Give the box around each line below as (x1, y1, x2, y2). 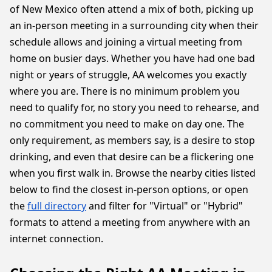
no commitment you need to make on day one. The (10, 117, 244, 131)
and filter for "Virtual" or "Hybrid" (86, 199, 243, 212)
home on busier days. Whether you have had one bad (10, 52, 255, 65)
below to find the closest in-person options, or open (10, 183, 248, 196)
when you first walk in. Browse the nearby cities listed (10, 166, 256, 180)
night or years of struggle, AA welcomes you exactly (10, 68, 246, 81)
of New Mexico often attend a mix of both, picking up (10, 2, 254, 16)
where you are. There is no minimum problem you (10, 84, 240, 98)
